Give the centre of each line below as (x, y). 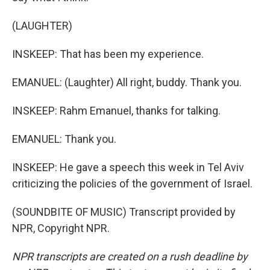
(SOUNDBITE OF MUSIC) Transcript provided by (124, 212)
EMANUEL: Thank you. (64, 139)
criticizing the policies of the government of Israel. (132, 184)
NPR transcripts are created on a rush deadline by (130, 256)
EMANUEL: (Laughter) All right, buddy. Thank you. (127, 82)
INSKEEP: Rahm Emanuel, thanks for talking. (116, 111)
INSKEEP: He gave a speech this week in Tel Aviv (128, 167)
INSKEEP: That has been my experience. (108, 54)
